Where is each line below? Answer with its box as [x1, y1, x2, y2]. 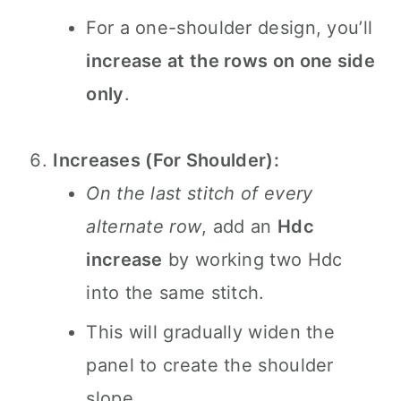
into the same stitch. [86, 282, 265, 303]
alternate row [86, 216, 202, 237]
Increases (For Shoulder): [53, 149, 279, 171]
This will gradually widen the [86, 321, 336, 343]
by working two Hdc [162, 249, 343, 270]
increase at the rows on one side [86, 50, 375, 72]
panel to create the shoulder [86, 354, 334, 376]
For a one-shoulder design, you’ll [86, 17, 373, 38]
